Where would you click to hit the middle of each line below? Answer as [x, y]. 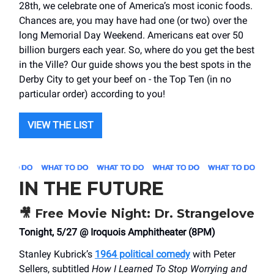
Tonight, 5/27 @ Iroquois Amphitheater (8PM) [118, 232]
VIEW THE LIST [61, 125]
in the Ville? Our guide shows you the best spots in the [135, 65]
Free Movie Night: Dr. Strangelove [143, 214]
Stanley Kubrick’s [57, 254]
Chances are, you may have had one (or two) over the [133, 21]
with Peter [213, 254]
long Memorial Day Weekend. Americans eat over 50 [131, 35]
